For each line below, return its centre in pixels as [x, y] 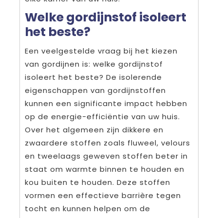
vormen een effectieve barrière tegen [103, 196]
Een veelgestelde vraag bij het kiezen [101, 51]
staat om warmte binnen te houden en [105, 169]
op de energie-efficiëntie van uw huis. [102, 117]
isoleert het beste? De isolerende [93, 77]
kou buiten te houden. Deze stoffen [98, 182]
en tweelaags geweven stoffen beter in [106, 156]
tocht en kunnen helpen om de [88, 209]
